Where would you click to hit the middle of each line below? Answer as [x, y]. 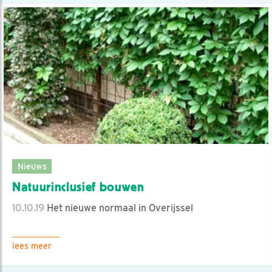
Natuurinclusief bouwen [78, 187]
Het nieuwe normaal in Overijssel [119, 208]
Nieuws [32, 166]
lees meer [32, 246]
